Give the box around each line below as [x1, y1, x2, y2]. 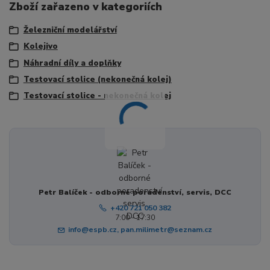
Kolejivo [23, 41, 58, 52]
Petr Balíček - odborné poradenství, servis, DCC [38, 187, 231, 197]
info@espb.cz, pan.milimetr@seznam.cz [68, 224, 213, 234]
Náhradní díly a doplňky [23, 57, 121, 69]
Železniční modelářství [23, 24, 117, 36]
